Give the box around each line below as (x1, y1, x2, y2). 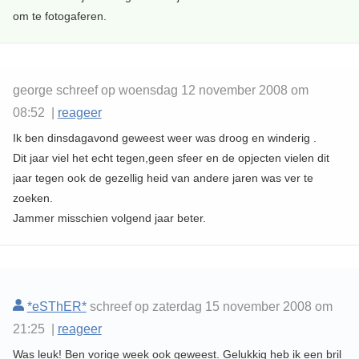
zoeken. (12, 192, 53, 205)
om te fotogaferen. (12, 10, 107, 23)
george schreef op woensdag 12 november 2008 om (12, 83, 309, 98)
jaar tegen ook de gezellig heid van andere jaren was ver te (12, 171, 313, 185)
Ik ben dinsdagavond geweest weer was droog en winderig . (12, 131, 317, 145)
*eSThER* (26, 300, 87, 314)
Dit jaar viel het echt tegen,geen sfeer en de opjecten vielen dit (12, 151, 329, 165)
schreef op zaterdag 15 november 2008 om (86, 300, 333, 314)
